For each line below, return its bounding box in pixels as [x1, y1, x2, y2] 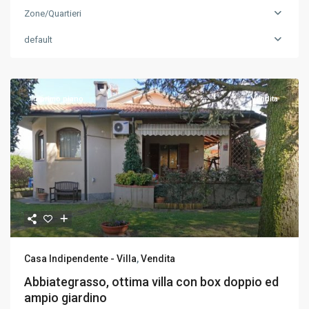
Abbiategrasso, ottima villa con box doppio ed [24, 275, 279, 289]
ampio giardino [24, 290, 107, 305]
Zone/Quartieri [24, 8, 81, 19]
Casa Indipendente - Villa [24, 253, 137, 264]
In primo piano [31, 94, 83, 103]
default [24, 34, 52, 45]
